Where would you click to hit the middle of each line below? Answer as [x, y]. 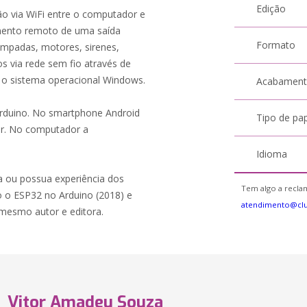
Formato [276, 45]
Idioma [272, 154]
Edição [271, 9]
